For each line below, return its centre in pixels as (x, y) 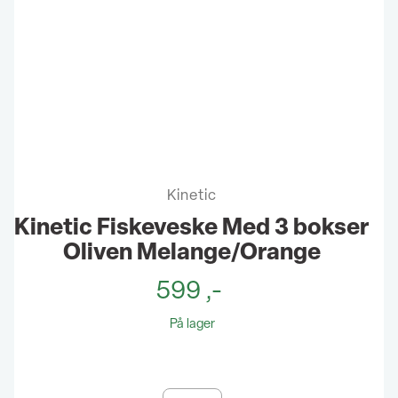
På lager (192, 323)
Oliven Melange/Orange (192, 251)
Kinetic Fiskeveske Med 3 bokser (192, 226)
